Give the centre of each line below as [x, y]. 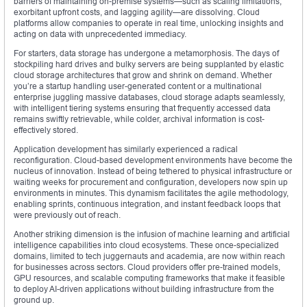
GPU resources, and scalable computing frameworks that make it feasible [149, 278]
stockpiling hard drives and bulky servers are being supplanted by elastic [149, 64]
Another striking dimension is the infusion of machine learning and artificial [152, 234]
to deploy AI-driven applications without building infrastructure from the [144, 289]
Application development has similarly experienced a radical [126, 149]
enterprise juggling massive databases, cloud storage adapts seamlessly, [149, 97]
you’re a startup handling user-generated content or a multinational [138, 86]
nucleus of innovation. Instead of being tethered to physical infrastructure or [153, 171]
